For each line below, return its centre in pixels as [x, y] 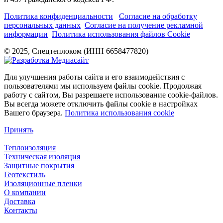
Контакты [21, 211]
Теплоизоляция [30, 148]
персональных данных [42, 25]
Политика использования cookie [119, 113]
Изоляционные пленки [43, 184]
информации [26, 34]
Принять [19, 130]
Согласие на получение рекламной [144, 25]
